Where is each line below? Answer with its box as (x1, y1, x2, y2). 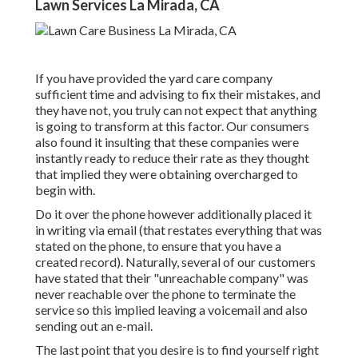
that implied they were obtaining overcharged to (35, 166, 298, 182)
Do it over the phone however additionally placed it (35, 206, 312, 222)
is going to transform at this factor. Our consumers (35, 118, 309, 134)
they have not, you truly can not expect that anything (35, 102, 317, 118)
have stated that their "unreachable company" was (35, 270, 308, 286)
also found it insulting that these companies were (35, 134, 299, 150)
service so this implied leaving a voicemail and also (35, 302, 308, 318)
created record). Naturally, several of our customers (35, 254, 316, 270)
